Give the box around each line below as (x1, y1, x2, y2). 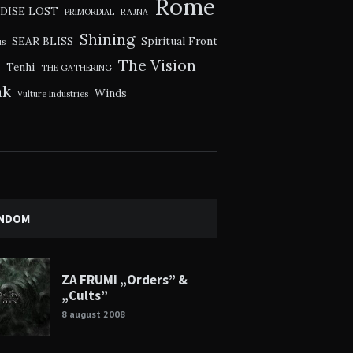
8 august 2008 (61, 308, 125, 321)
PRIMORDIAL (64, 6, 114, 18)
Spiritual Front (140, 34, 217, 49)
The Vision (117, 55, 196, 76)
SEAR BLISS (11, 34, 73, 49)
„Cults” (61, 287, 108, 305)
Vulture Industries (17, 88, 88, 100)
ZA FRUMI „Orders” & (61, 271, 188, 289)
